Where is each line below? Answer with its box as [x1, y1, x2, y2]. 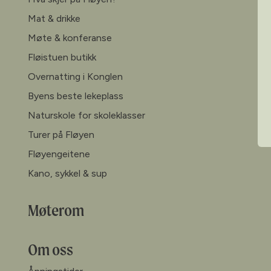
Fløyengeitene [28, 148, 90, 160]
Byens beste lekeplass [28, 90, 123, 102]
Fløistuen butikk [28, 51, 96, 63]
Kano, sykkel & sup [28, 167, 107, 179]
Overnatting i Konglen [28, 70, 123, 82]
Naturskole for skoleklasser [28, 109, 145, 121]
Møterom [28, 200, 84, 220]
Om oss [28, 240, 73, 259]
